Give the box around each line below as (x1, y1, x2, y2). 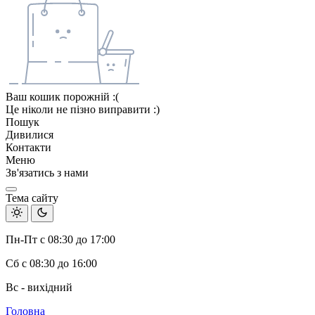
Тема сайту (6, 192, 58, 204)
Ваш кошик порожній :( (6, 91, 119, 103)
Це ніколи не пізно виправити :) (6, 103, 160, 115)
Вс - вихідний (6, 281, 72, 293)
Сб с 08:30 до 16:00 (6, 257, 97, 269)
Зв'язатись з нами (6, 167, 89, 179)
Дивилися (6, 129, 53, 141)
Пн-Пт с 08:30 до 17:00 (6, 233, 115, 245)
